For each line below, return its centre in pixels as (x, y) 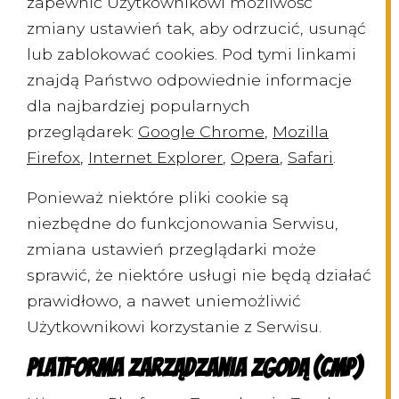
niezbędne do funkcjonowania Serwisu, (183, 224)
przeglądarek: (82, 132)
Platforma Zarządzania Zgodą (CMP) (194, 368)
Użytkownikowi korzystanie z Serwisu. (174, 327)
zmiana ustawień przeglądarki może (171, 249)
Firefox (53, 158)
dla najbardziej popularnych (138, 106)
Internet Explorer (155, 158)
